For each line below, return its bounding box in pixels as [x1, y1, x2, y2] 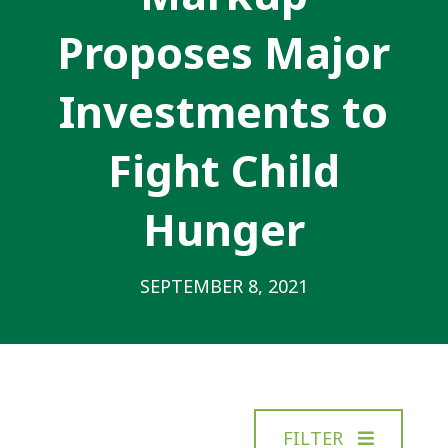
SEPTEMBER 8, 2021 [139, 273, 308, 298]
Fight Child [107, 140, 340, 200]
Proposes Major [57, 22, 391, 82]
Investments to [59, 81, 389, 141]
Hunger [142, 199, 305, 259]
